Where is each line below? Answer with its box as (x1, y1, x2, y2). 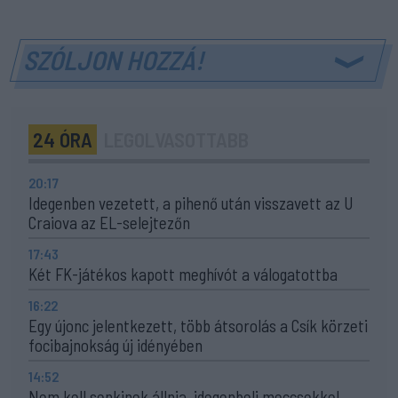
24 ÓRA (33, 126, 92, 152)
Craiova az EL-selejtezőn (28, 211, 190, 233)
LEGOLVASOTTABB (104, 126, 249, 152)
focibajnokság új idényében (28, 334, 203, 355)
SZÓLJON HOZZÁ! (21, 43, 210, 76)
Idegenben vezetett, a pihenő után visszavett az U (28, 192, 354, 213)
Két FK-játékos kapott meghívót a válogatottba (28, 263, 338, 284)
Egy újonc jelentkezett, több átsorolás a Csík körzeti (28, 314, 368, 336)
